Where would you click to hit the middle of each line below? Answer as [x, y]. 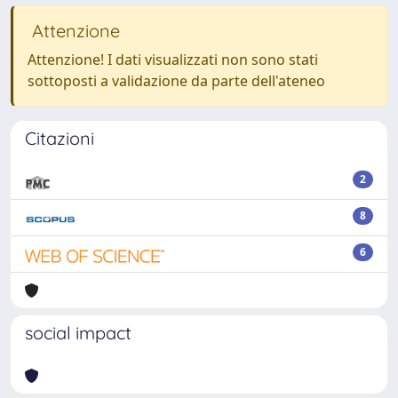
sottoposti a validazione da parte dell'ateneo [176, 80]
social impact [78, 332]
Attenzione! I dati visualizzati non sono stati [173, 59]
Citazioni [60, 138]
